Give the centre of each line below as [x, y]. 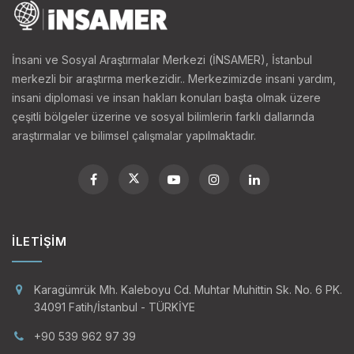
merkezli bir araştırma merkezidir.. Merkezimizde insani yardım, [174, 78]
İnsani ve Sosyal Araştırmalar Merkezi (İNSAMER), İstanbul [162, 59]
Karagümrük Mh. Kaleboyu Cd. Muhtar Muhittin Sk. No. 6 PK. [188, 289]
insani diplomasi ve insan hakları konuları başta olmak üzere [166, 97]
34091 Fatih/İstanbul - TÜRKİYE [115, 307]
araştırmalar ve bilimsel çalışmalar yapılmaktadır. [134, 135]
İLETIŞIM [39, 241]
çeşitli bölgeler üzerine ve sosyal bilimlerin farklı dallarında [163, 116]
